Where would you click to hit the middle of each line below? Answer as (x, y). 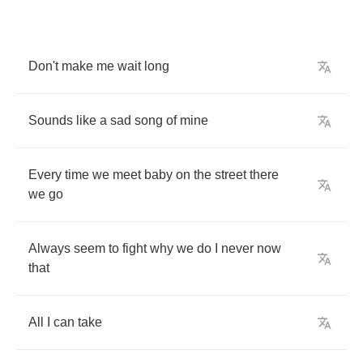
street (231, 175)
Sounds (51, 120)
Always (49, 248)
